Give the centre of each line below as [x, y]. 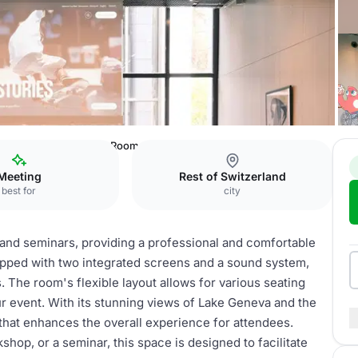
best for [19, 191]
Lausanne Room [99, 145]
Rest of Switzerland [232, 176]
